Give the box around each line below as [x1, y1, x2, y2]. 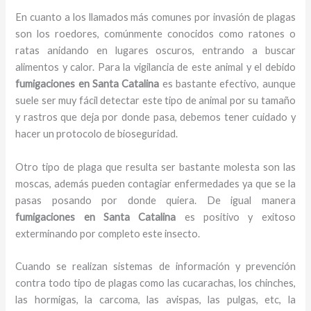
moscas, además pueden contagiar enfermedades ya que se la [15, 177, 296, 190]
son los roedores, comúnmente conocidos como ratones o [15, 28, 296, 40]
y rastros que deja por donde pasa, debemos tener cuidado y [15, 111, 296, 124]
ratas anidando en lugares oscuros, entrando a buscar [15, 44, 296, 57]
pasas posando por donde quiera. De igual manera [15, 194, 296, 206]
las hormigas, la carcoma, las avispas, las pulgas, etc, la [15, 294, 296, 306]
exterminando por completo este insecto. [15, 227, 201, 239]
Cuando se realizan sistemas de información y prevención [15, 260, 296, 273]
